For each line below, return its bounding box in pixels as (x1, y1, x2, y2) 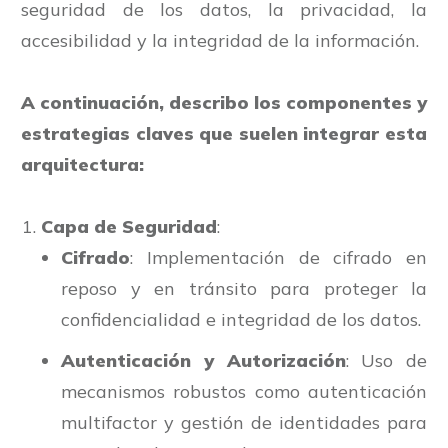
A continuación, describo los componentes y (21, 91, 427, 115)
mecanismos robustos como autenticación (61, 380, 427, 404)
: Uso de (345, 349, 427, 373)
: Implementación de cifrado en (130, 246, 427, 270)
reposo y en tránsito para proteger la (61, 277, 427, 301)
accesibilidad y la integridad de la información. (21, 29, 424, 53)
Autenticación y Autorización (61, 349, 346, 373)
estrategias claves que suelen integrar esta (21, 122, 427, 146)
